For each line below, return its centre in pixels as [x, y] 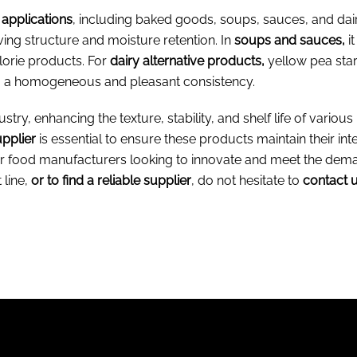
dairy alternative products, [189, 61]
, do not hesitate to [247, 180]
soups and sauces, [291, 40]
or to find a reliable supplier [111, 180]
